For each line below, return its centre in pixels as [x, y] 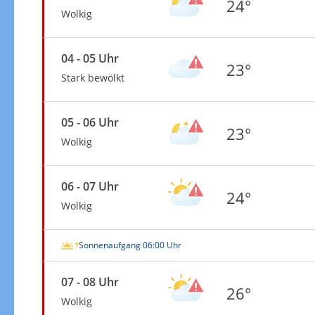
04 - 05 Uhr [90, 58]
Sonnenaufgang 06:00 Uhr [130, 245]
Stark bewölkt [92, 77]
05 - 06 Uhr [90, 122]
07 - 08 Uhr [90, 282]
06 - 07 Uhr [90, 186]
